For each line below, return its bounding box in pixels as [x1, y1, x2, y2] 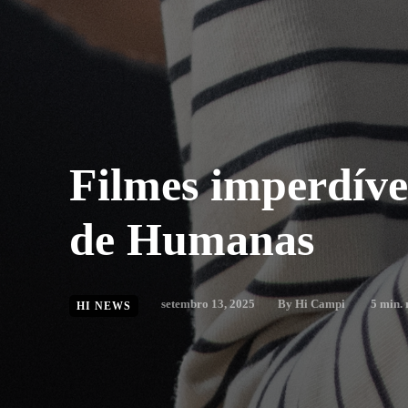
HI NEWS [76, 300, 131, 312]
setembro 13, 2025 [161, 297, 255, 311]
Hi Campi [295, 297, 345, 311]
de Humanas [69, 214, 314, 265]
